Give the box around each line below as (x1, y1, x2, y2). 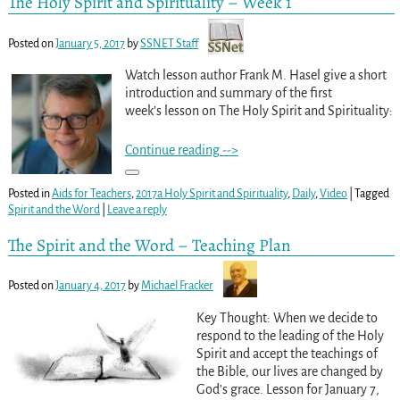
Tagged (354, 187, 389, 200)
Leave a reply (106, 203, 167, 216)
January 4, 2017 (54, 279, 126, 293)
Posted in (7, 187, 50, 200)
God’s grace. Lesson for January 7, (196, 381, 379, 396)
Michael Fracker (140, 279, 213, 293)
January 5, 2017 (54, 37, 125, 50)
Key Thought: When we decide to (196, 310, 378, 325)
